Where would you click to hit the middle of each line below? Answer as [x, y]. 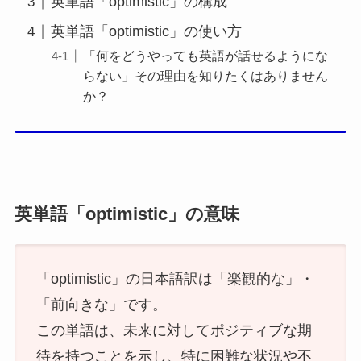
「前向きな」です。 [101, 304]
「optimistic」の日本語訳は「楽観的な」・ [175, 278]
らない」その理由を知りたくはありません [205, 76]
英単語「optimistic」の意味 [127, 215]
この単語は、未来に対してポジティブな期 [174, 330]
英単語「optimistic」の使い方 [146, 32]
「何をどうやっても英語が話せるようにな [205, 56]
